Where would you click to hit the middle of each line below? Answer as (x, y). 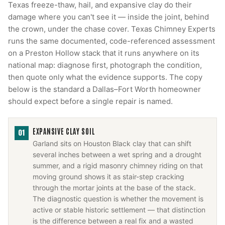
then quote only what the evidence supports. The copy (105, 77)
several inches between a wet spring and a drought (117, 154)
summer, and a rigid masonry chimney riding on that (118, 165)
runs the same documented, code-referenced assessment (111, 41)
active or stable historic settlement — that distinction (119, 210)
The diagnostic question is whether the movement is (118, 199)
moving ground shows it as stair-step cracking (108, 177)
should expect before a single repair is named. (90, 101)
